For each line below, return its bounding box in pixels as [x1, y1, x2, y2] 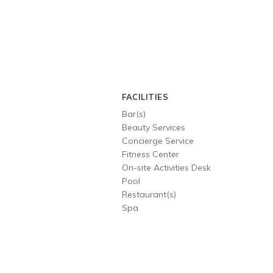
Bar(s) [122, 108, 146, 119]
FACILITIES [122, 91, 169, 102]
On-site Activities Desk [122, 162, 211, 173]
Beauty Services [122, 122, 185, 133]
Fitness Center [122, 149, 179, 160]
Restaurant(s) [122, 189, 176, 200]
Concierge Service [122, 135, 194, 146]
